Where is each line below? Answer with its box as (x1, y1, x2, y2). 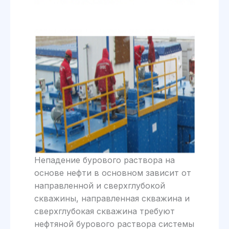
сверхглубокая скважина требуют (34, 205, 175, 216)
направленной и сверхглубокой (34, 180, 165, 191)
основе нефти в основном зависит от (34, 167, 191, 178)
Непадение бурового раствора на (34, 154, 175, 165)
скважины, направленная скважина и (34, 193, 190, 203)
